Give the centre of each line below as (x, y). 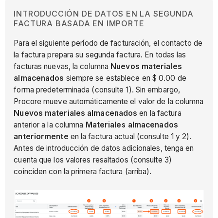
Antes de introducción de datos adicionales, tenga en (104, 148)
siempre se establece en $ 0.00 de (126, 78)
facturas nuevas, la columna (61, 66)
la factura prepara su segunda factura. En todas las (100, 54)
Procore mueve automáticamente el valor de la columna (109, 101)
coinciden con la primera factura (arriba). (84, 171)
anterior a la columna (49, 125)
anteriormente (42, 136)
